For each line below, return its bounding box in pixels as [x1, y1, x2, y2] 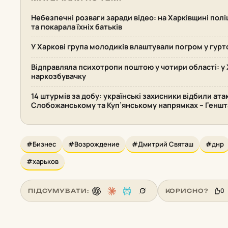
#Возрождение [68, 139, 120, 149]
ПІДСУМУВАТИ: [28, 187, 89, 194]
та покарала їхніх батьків [31, 22, 122, 32]
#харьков [26, 157, 59, 166]
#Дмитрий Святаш [132, 139, 193, 149]
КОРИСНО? [165, 187, 208, 194]
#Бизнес [26, 139, 56, 149]
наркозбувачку [31, 71, 86, 81]
